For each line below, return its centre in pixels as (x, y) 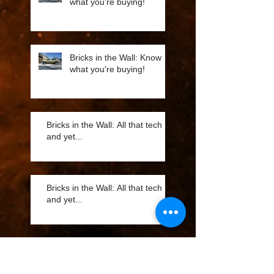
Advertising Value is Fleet (118, 262)
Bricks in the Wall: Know (105, 57)
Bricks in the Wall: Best (113, 250)
